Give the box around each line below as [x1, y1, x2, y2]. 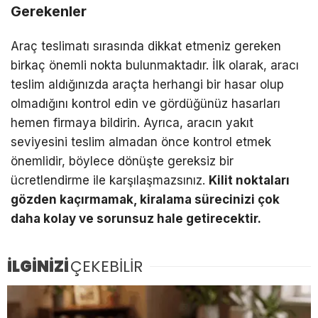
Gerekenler [11, 3, 87, 21]
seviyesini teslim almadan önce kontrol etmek [11, 135, 271, 149]
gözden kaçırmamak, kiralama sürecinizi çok [11, 192, 280, 207]
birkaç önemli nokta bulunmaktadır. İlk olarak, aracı [11, 58, 299, 72]
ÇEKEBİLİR [70, 256, 143, 278]
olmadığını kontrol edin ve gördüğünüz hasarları [11, 97, 280, 111]
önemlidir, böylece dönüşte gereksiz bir [11, 154, 234, 168]
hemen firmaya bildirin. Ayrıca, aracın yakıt [11, 116, 253, 130]
